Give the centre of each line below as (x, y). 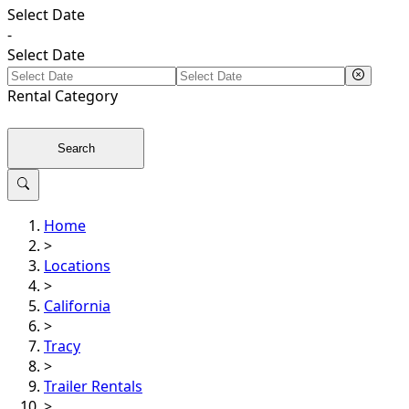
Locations (77, 266)
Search (76, 148)
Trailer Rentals (93, 386)
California (77, 306)
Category (84, 96)
